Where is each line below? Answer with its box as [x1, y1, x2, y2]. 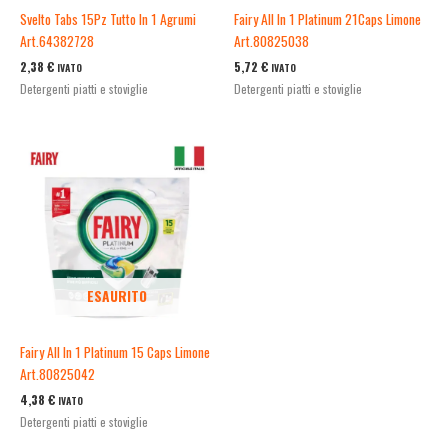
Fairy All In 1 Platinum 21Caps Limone [234, 9, 421, 30]
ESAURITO [87, 285, 147, 306]
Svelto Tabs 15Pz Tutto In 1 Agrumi [20, 9, 196, 30]
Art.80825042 [20, 363, 95, 384]
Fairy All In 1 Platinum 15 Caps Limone [20, 341, 210, 362]
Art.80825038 [234, 31, 309, 52]
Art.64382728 [20, 31, 94, 52]
